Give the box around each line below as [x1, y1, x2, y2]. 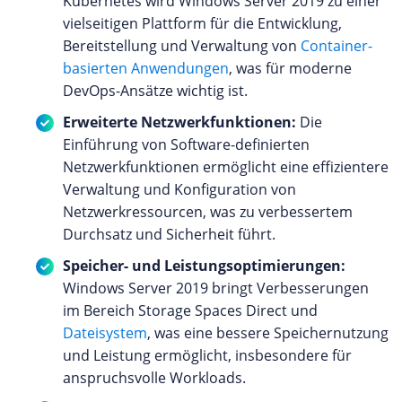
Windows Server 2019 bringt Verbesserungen [63, 277, 369, 298]
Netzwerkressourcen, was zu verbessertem [63, 201, 353, 222]
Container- [301, 35, 372, 56]
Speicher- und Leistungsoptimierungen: [63, 255, 345, 275]
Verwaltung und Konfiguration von [63, 179, 296, 199]
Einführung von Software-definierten [63, 134, 310, 154]
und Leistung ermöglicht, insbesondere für [63, 345, 352, 365]
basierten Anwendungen [63, 57, 229, 78]
